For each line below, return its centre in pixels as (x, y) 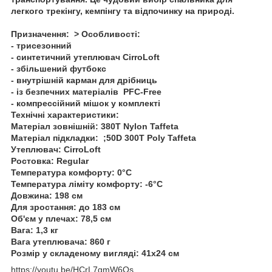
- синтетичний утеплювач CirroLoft (85, 57)
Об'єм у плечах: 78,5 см (61, 218)
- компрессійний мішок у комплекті (86, 103)
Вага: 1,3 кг (35, 230)
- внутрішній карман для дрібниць (84, 80)
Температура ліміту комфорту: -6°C (87, 184)
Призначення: (40, 34)
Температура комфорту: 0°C (71, 172)
